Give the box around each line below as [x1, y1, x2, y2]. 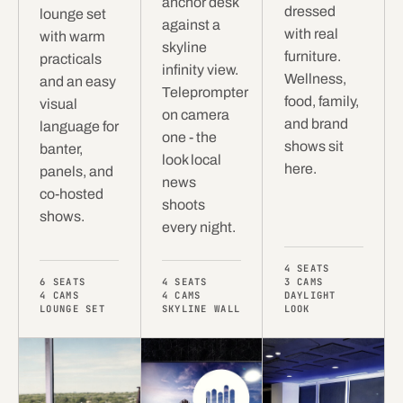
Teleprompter [161, 85, 248, 101]
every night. [161, 219, 236, 236]
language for [40, 119, 120, 135]
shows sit [283, 139, 344, 155]
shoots [161, 197, 205, 213]
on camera [161, 107, 229, 123]
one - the [161, 130, 217, 146]
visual [40, 96, 78, 112]
